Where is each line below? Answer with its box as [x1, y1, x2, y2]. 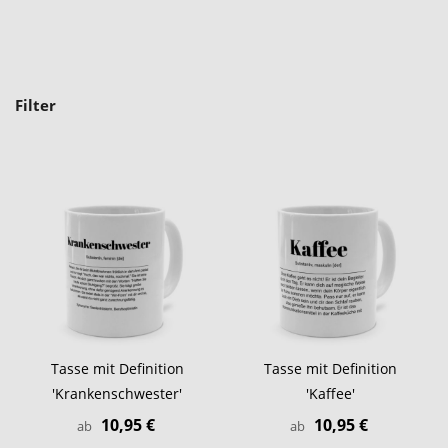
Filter [15, 94, 56, 115]
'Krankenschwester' [52, 384, 183, 404]
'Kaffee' [306, 384, 356, 404]
